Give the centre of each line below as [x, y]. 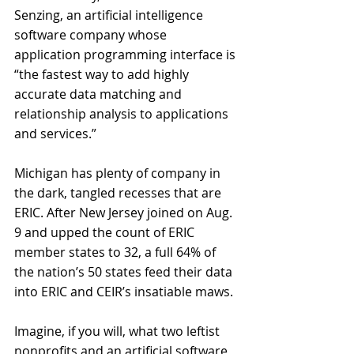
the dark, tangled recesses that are [119, 192]
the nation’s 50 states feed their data [125, 271]
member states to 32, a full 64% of [117, 252]
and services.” [57, 133]
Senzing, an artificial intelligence [110, 15]
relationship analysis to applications [123, 113]
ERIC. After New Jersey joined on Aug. [125, 212]
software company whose [92, 34]
